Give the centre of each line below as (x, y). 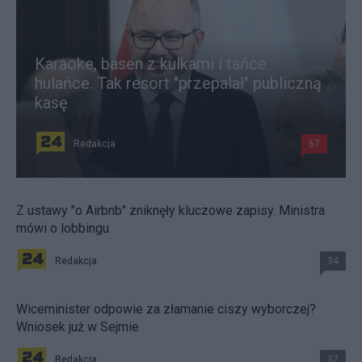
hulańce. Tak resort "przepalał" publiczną (178, 84)
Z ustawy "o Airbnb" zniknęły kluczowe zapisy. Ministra (170, 211)
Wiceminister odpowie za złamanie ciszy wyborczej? (166, 309)
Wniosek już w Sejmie (78, 327)
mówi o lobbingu (63, 229)
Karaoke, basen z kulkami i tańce (151, 64)
